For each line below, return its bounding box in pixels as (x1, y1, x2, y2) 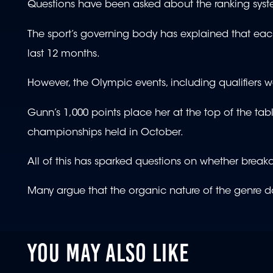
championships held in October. (27, 127, 187, 138)
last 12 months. (27, 49, 104, 59)
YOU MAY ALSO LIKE (27, 237, 190, 268)
